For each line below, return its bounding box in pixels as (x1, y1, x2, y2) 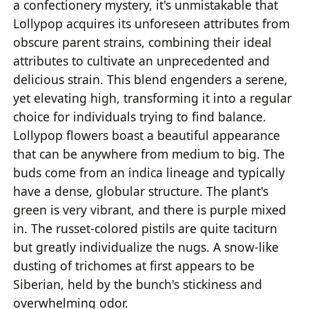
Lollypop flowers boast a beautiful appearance (13, 126, 281, 143)
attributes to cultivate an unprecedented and (13, 52, 270, 69)
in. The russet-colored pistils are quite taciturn (13, 219, 278, 237)
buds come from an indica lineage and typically (13, 163, 286, 181)
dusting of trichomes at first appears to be (13, 257, 255, 274)
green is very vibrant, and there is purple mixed (13, 201, 287, 218)
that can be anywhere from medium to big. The (13, 145, 286, 162)
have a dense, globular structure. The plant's (13, 182, 269, 199)
